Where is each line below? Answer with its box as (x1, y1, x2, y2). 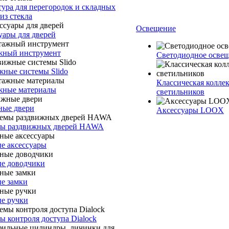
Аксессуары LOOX (156, 106, 224, 114)
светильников (156, 87, 204, 96)
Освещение (136, 24, 176, 33)
